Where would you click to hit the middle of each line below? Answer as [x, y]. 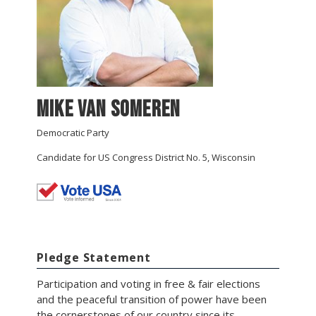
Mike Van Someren [109, 109]
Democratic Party [73, 132]
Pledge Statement [94, 257]
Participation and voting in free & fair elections [148, 283]
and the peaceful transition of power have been [152, 299]
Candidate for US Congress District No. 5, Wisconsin [146, 157]
